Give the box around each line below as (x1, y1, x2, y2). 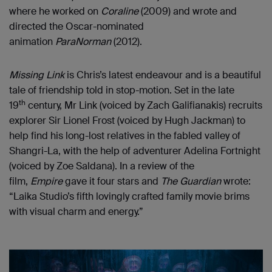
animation (9, 35, 55, 48)
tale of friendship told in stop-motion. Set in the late (9, 83, 234, 97)
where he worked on (9, 4, 101, 18)
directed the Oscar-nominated (9, 19, 144, 33)
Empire (28, 174, 63, 188)
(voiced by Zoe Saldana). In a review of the (9, 159, 194, 172)
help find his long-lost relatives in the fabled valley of (9, 129, 240, 142)
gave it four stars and (63, 174, 161, 188)
